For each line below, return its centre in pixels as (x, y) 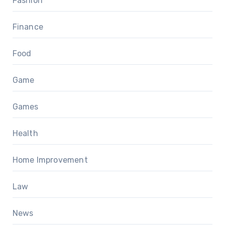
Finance (28, 27)
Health (25, 133)
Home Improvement (50, 160)
